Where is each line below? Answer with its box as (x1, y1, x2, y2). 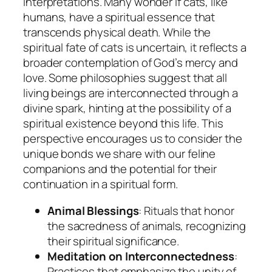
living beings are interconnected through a (23, 85, 238, 101)
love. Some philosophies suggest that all (23, 70, 227, 86)
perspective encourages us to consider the (23, 131, 242, 147)
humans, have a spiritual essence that (23, 9, 216, 25)
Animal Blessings (47, 202, 139, 219)
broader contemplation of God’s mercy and (23, 55, 238, 71)
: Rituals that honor (138, 202, 234, 219)
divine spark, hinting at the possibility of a (23, 100, 231, 117)
